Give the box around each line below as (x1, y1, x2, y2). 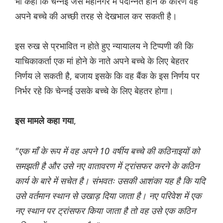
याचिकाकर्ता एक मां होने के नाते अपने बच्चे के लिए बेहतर (15, 55, 189, 67)
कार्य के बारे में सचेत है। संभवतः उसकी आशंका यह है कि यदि (15, 175, 205, 187)
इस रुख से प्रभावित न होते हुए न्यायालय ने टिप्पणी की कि (15, 40, 193, 52)
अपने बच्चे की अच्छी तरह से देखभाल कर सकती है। (15, 10, 177, 22)
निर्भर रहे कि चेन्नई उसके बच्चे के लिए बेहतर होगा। (15, 85, 174, 97)
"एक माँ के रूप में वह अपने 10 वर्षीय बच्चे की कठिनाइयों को (15, 145, 200, 157)
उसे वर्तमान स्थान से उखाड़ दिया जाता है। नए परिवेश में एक (15, 190, 201, 202)
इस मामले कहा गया (15, 116, 74, 126)
